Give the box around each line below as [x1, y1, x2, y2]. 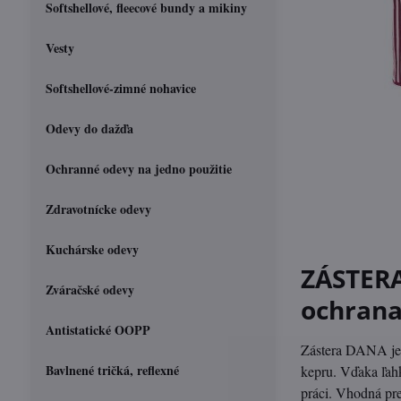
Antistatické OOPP [45, 320, 150, 339]
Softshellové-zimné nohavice [45, 79, 196, 98]
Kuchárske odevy [45, 240, 139, 259]
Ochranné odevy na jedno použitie [45, 159, 232, 178]
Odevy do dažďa [45, 119, 133, 138]
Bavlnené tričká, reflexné [45, 361, 179, 380]
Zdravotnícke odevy [45, 200, 151, 218]
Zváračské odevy [45, 280, 134, 299]
